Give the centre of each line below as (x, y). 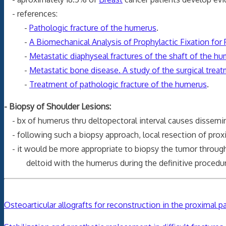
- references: (31, 13)
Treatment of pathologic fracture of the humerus (118, 84)
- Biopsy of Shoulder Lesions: (58, 106)
